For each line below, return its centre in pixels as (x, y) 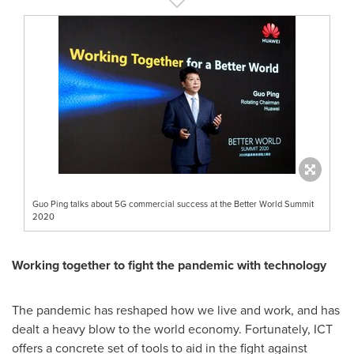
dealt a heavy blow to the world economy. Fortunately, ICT (172, 328)
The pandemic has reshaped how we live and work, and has (176, 309)
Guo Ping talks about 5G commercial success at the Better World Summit (173, 203)
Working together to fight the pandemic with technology (169, 265)
